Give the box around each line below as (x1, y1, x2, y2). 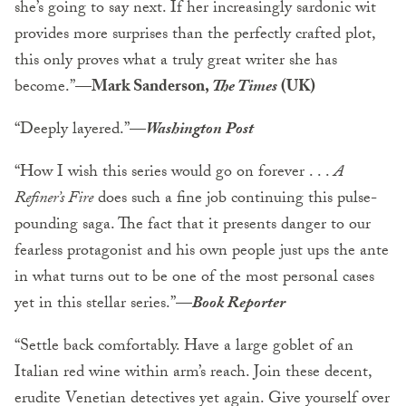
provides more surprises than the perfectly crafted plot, (14, 21, 375, 50)
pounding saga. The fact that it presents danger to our (14, 211, 371, 240)
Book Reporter (192, 290, 285, 319)
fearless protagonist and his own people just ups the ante (14, 237, 389, 266)
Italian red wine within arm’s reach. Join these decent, (14, 359, 372, 388)
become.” (14, 73, 75, 102)
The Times (212, 73, 277, 102)
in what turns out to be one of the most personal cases (14, 264, 374, 293)
